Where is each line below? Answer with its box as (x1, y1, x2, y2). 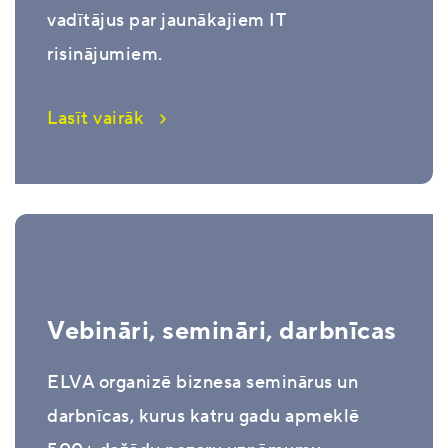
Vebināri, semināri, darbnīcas (47, 314, 397, 347)
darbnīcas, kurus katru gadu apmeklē (47, 404, 360, 428)
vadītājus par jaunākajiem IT (47, 8, 285, 32)
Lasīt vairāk (47, 106, 144, 130)
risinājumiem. (47, 42, 163, 66)
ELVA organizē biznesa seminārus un (47, 370, 358, 394)
